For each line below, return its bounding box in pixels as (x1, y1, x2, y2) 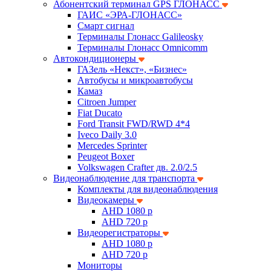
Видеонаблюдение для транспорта (53, 173, 197, 183)
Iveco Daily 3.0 (77, 129, 137, 140)
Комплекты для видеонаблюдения (77, 184, 218, 194)
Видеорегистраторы (77, 227, 163, 238)
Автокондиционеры (53, 53, 139, 64)
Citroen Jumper (77, 97, 136, 107)
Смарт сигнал (77, 21, 134, 31)
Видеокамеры (77, 195, 137, 205)
